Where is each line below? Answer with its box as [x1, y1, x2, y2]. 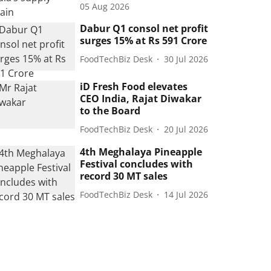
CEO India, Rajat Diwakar [80, 92, 202, 106]
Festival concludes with [80, 157, 194, 171]
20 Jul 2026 [164, 123, 209, 135]
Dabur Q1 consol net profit [80, 22, 209, 35]
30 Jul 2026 [164, 53, 209, 65]
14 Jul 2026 [164, 188, 209, 200]
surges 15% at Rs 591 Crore [80, 34, 207, 47]
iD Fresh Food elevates [80, 80, 188, 94]
